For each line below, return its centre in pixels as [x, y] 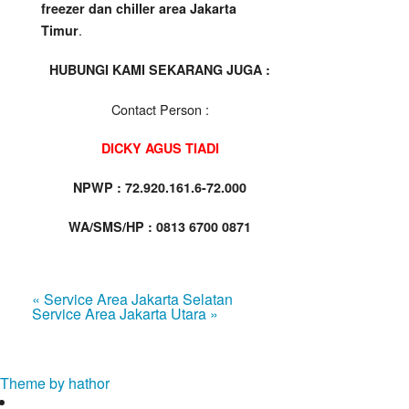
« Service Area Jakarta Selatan [132, 299]
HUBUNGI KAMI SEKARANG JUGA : [160, 70]
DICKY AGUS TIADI [160, 148]
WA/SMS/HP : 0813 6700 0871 [160, 227]
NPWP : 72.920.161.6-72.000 [160, 188]
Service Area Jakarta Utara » [125, 314]
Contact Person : [160, 110]
